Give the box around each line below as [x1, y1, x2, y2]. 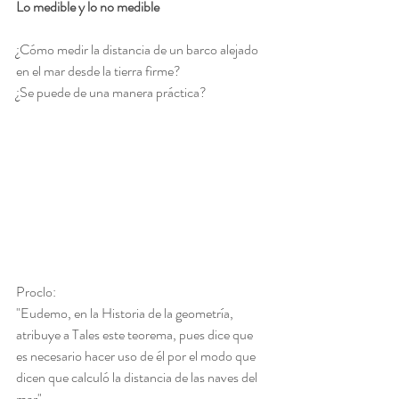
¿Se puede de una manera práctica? [16, 82, 207, 103]
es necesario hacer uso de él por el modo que [16, 346, 258, 367]
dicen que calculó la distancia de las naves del [16, 367, 260, 388]
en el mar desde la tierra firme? [16, 61, 181, 82]
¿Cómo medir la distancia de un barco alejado [16, 39, 261, 61]
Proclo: [16, 281, 56, 303]
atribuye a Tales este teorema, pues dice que [16, 324, 256, 346]
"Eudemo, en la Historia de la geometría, [16, 303, 236, 324]
